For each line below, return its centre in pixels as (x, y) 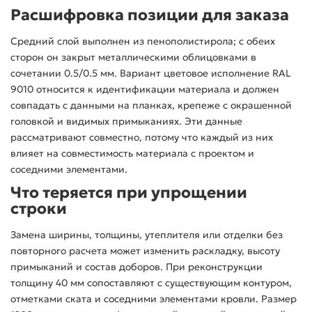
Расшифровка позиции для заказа (150, 15)
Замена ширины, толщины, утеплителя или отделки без (147, 235)
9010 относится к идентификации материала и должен (145, 89)
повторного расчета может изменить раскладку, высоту (145, 251)
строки (39, 209)
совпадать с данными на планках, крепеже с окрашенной (151, 106)
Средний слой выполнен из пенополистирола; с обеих (143, 41)
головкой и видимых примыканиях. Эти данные (126, 122)
